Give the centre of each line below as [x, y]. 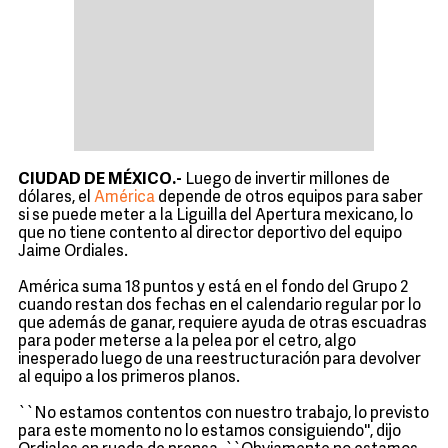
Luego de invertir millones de [287, 180]
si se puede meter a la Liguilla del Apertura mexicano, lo [215, 216]
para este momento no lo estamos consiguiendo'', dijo [209, 432]
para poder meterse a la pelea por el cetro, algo [187, 342]
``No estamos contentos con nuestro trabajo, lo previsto [223, 414]
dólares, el [56, 198]
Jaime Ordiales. [73, 252]
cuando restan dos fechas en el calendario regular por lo [219, 306]
